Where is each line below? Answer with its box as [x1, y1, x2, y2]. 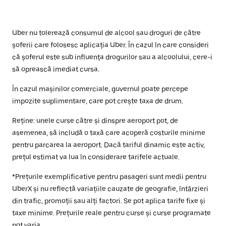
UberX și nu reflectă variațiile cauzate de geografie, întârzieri [12, 185, 208, 193]
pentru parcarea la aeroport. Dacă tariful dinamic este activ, [12, 141, 205, 149]
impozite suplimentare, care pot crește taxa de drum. [12, 97, 183, 105]
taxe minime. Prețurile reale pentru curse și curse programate [12, 209, 211, 217]
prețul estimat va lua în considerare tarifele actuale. [12, 153, 180, 161]
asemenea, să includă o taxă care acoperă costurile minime [12, 129, 205, 137]
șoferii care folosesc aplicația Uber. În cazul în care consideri [12, 41, 209, 49]
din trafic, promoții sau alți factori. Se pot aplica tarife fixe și [12, 197, 205, 205]
